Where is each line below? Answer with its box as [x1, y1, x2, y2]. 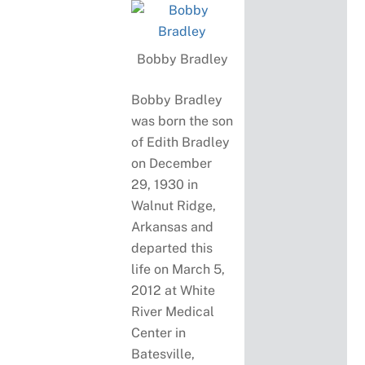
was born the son [131, 113, 234, 130]
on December [131, 156, 213, 172]
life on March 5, [131, 262, 226, 278]
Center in [131, 325, 187, 341]
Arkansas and [131, 219, 214, 235]
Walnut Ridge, [131, 198, 217, 214]
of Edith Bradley [131, 134, 231, 151]
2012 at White [131, 283, 216, 299]
